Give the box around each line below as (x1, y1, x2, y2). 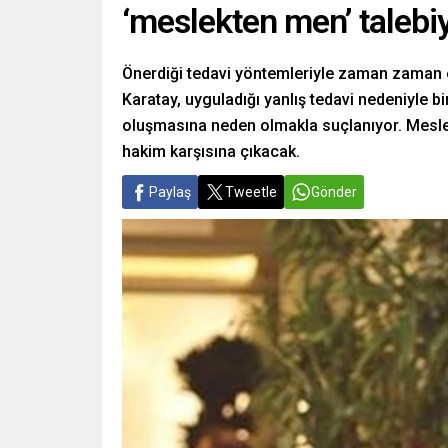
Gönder (311, 183, 357, 200)
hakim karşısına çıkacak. (122, 141, 300, 161)
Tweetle (225, 183, 277, 200)
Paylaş (149, 183, 191, 200)
